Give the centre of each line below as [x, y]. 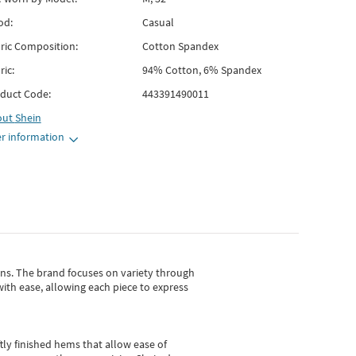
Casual [158, 22]
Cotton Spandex [180, 46]
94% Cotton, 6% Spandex [201, 70]
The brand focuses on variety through [105, 273]
